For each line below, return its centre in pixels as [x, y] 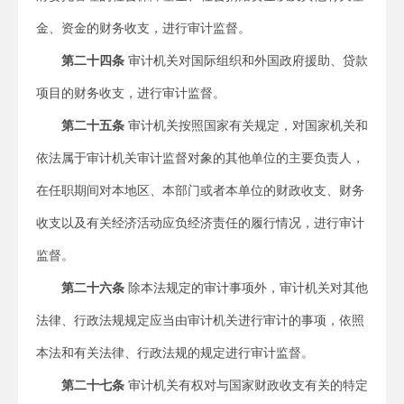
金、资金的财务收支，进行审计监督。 [143, 28]
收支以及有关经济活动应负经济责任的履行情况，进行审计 [200, 223]
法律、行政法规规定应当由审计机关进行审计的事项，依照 [200, 320]
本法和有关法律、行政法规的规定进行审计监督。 [175, 353]
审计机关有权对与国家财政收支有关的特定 [246, 385]
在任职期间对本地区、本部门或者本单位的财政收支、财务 [200, 190]
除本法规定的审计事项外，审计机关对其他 [246, 288]
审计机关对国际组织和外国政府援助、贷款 [246, 60]
